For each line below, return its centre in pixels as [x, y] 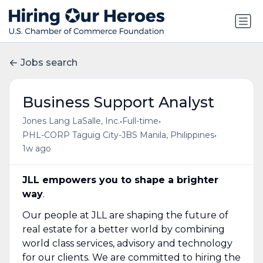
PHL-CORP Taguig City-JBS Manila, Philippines [118, 135]
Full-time [140, 121]
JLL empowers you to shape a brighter [120, 180]
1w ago [36, 148]
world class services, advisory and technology [127, 243]
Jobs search [49, 63]
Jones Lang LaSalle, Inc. [71, 121]
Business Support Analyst [118, 102]
